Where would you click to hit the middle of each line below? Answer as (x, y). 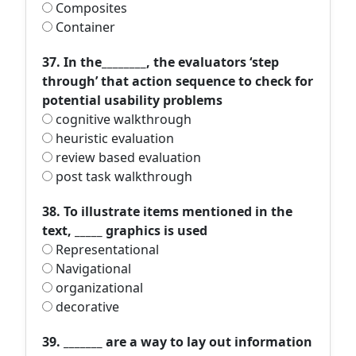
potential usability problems (132, 100)
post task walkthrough (122, 176)
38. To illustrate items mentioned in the (167, 211)
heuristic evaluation (113, 138)
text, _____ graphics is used (125, 230)
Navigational (92, 269)
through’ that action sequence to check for (178, 81)
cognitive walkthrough (122, 119)
